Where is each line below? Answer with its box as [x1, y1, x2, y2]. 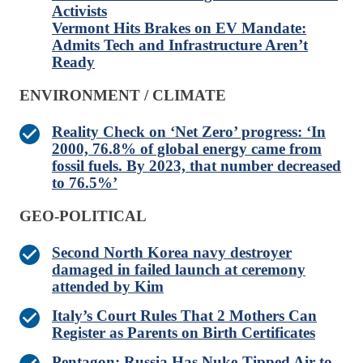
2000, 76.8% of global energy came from [52, 140, 322, 158]
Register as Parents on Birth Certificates [52, 324, 315, 342]
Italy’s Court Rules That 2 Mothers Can [52, 307, 317, 325]
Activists [52, 2, 107, 20]
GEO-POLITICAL [19, 207, 147, 225]
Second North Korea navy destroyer [52, 244, 292, 262]
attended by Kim [52, 278, 164, 296]
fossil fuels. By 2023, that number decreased [52, 157, 341, 175]
